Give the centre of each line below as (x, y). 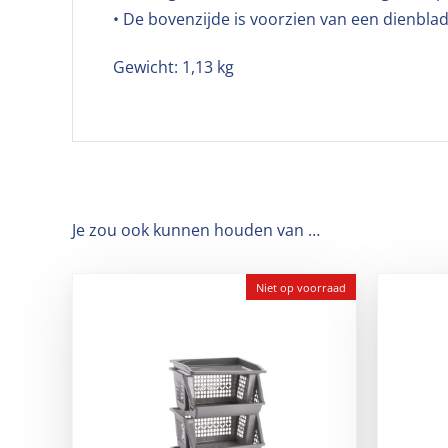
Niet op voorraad (301, 287)
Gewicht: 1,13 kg (173, 67)
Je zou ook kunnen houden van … (196, 230)
